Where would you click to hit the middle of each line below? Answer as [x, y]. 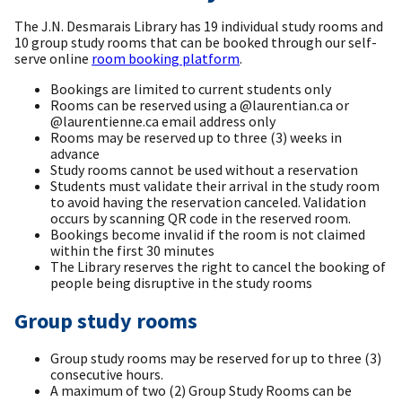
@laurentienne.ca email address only [163, 121]
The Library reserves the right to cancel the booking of [218, 266]
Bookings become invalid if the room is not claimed [208, 234]
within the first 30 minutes [132, 250]
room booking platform [166, 58]
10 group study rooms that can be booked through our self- [196, 42]
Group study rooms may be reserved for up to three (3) [216, 358]
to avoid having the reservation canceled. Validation [208, 201]
